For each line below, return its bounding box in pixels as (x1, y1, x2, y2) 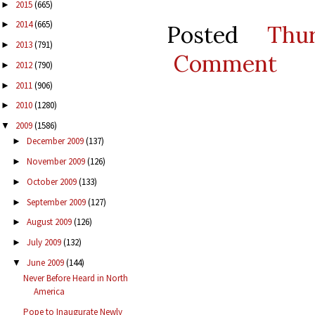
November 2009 (26, 155, 87, 168)
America (34, 285, 65, 298)
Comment (173, 49, 277, 78)
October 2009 (26, 175, 79, 188)
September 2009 (26, 195, 88, 208)
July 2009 (26, 236, 63, 249)
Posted (167, 20, 267, 49)
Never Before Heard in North (23, 272, 129, 285)
